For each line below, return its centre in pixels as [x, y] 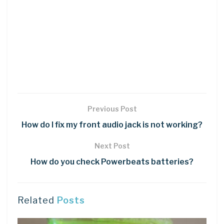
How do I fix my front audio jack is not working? [112, 125]
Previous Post [112, 109]
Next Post [112, 146]
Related [36, 200]
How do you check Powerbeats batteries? [112, 162]
